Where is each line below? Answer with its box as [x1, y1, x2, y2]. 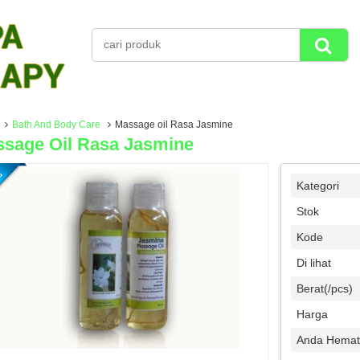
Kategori [296, 179, 339, 192]
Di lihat [296, 256, 331, 269]
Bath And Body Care [12, 119, 101, 130]
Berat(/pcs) [296, 282, 353, 295]
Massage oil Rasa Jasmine [115, 119, 234, 130]
